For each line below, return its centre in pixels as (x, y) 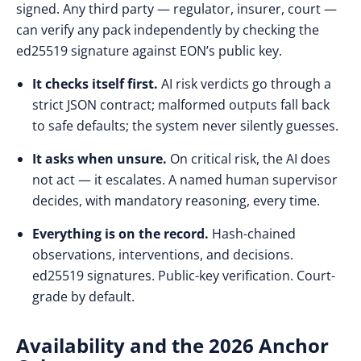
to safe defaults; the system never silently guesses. (185, 126)
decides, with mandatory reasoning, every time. (176, 201)
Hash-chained (254, 234)
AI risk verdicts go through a (246, 84)
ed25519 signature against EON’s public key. (149, 51)
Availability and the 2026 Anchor (172, 345)
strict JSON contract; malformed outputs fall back (181, 105)
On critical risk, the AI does (250, 159)
